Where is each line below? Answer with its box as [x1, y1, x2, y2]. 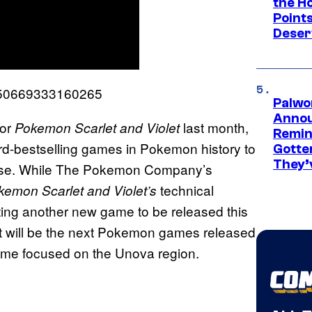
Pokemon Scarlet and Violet [11, 118, 180, 136]
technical [157, 180, 214, 199]
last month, [180, 117, 249, 136]
